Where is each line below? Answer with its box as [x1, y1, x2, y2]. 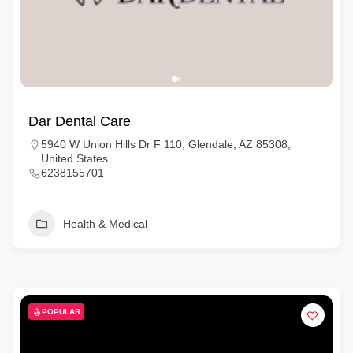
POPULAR [42, 307, 80, 316]
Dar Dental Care [28, 113, 131, 129]
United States [41, 152, 108, 165]
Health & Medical [63, 217, 147, 230]
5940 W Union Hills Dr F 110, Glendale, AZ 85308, [41, 138, 291, 150]
